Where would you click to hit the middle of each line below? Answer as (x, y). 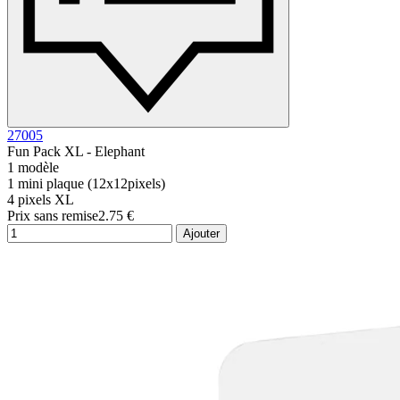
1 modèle (33, 167)
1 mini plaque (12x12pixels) (86, 183)
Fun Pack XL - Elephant (76, 151)
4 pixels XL (41, 199)
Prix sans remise (53, 215)
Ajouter (201, 233)
